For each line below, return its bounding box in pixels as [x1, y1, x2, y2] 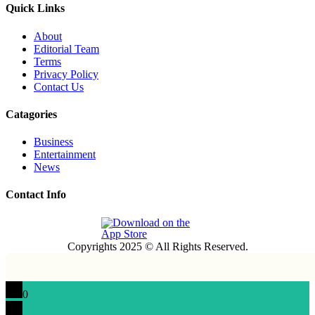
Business [34, 136, 73, 148]
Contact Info [6, 188, 66, 201]
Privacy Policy [34, 67, 98, 80]
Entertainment [34, 148, 96, 161]
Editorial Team [34, 42, 99, 55]
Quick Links [6, 2, 65, 15]
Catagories [6, 108, 57, 120]
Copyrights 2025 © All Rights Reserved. [67, 240, 248, 252]
